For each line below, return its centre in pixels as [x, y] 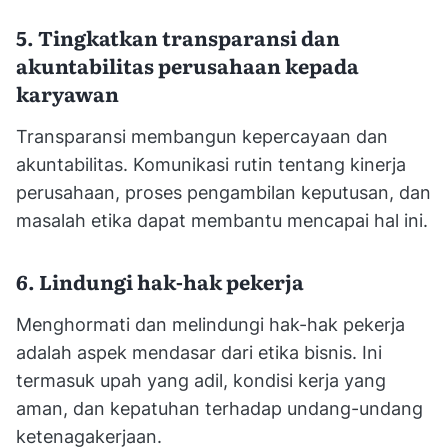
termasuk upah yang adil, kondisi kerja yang [201, 381]
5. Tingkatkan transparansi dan [178, 37]
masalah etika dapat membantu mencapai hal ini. [222, 221]
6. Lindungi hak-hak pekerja [162, 281]
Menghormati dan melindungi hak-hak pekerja [210, 325]
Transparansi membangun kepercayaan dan [202, 137]
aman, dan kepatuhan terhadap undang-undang [219, 409]
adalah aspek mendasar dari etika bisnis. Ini [199, 353]
